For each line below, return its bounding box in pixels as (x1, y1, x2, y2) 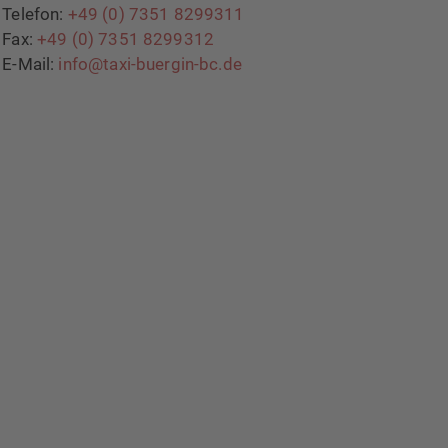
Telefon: (2, 3, 68, 24)
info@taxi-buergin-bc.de (58, 53, 242, 74)
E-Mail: (2, 53, 59, 74)
